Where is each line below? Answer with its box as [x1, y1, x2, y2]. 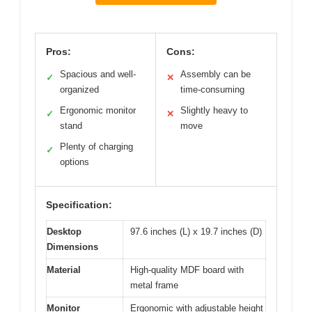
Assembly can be [180, 69, 251, 80]
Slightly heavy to [180, 105, 248, 116]
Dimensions [47, 242, 98, 253]
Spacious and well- [60, 69, 136, 80]
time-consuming [180, 84, 244, 95]
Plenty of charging [60, 141, 133, 153]
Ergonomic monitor [60, 105, 136, 116]
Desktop [47, 226, 81, 237]
